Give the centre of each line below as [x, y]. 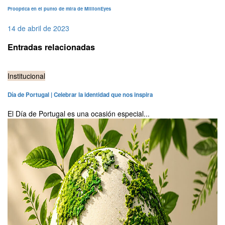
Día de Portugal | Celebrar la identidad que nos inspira [80, 94]
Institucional [26, 76]
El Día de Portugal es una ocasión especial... [79, 114]
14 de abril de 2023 [38, 28]
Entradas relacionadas [51, 47]
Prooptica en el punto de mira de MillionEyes [59, 8]
